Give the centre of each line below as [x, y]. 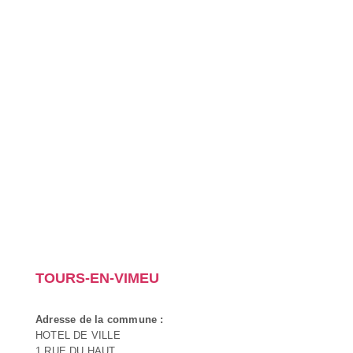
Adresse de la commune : [100, 319]
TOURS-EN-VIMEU [97, 278]
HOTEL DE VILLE [78, 335]
